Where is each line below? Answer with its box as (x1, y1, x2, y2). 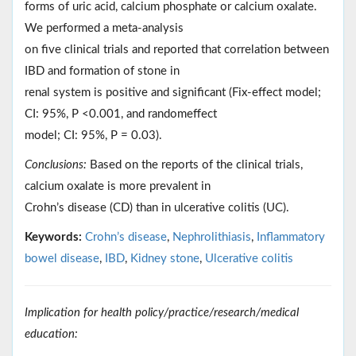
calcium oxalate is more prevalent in (25, 180, 211, 193)
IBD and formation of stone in (25, 65, 180, 78)
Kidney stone (130, 253, 199, 265)
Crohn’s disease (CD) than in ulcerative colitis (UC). (25, 202, 289, 215)
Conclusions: (25, 159, 87, 172)
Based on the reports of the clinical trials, (87, 159, 303, 172)
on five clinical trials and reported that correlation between (25, 44, 329, 56)
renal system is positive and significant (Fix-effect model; (25, 87, 321, 99)
